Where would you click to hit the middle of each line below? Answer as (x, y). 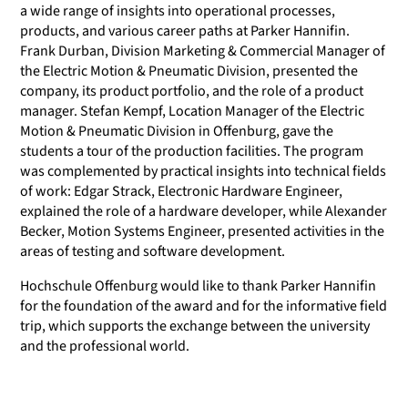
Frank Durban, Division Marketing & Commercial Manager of (203, 51)
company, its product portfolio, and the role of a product (192, 91)
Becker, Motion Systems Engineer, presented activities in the (202, 231)
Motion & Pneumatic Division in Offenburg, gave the (177, 131)
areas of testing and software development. (153, 251)
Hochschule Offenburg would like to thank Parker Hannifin (198, 286)
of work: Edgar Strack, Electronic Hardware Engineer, (181, 191)
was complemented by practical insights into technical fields (203, 171)
